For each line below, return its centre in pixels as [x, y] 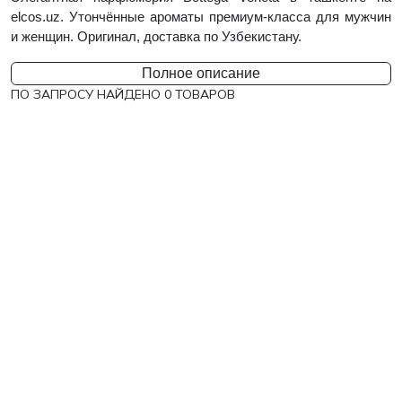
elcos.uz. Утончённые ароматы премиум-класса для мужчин [201, 17]
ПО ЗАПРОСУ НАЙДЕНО [87, 94]
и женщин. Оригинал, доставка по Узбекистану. [156, 37]
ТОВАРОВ [203, 94]
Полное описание [201, 73]
